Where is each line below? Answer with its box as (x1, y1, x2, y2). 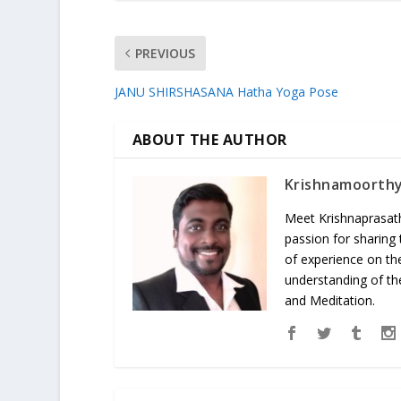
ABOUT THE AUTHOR (132, 130, 287, 150)
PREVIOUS (134, 45, 195, 63)
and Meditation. (284, 292, 375, 310)
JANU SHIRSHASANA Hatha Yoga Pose (114, 83, 338, 101)
